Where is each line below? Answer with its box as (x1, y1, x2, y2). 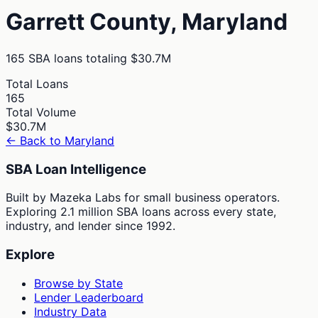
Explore (6, 246, 55, 263)
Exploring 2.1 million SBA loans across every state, (6, 204, 276, 219)
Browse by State (34, 275, 123, 290)
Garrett (6, 8, 84, 36)
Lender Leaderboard (34, 290, 143, 305)
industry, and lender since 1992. (6, 219, 175, 234)
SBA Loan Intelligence (6, 160, 146, 177)
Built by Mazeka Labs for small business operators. (6, 190, 280, 205)
